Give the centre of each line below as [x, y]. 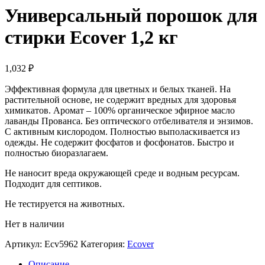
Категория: [104, 244]
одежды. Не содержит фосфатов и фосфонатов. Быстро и [119, 142]
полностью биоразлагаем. [56, 153]
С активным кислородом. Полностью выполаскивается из [122, 131]
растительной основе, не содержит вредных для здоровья [120, 99]
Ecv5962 [61, 244]
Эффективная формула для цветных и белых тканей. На [118, 89]
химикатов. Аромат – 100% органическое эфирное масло [120, 110]
